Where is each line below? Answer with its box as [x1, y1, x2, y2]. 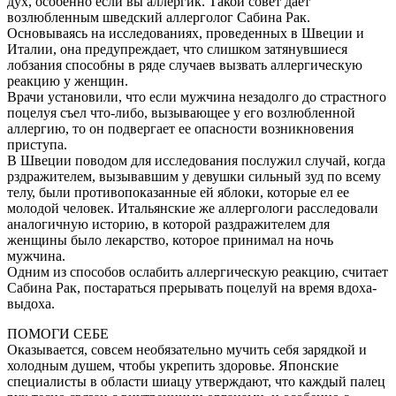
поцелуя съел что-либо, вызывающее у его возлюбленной [7, 104, 355, 120]
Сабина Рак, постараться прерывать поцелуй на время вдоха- [7, 279, 377, 295]
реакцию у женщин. [7, 72, 128, 88]
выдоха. [7, 295, 55, 311]
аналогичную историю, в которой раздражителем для [7, 216, 330, 232]
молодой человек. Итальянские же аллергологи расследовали [7, 200, 378, 216]
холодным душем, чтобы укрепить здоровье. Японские [7, 357, 339, 373]
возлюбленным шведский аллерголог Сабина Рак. [7, 9, 310, 25]
